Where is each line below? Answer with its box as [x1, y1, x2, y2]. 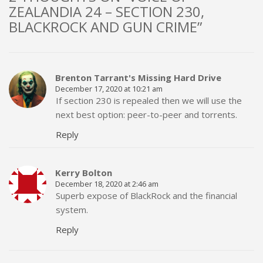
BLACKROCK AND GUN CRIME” [9, 17, 202, 36]
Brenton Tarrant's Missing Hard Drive [55, 72, 221, 83]
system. [56, 204, 88, 215]
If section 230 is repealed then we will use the [56, 95, 242, 106]
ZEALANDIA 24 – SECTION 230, [9, 2, 204, 21]
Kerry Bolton [55, 167, 112, 178]
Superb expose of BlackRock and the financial [56, 190, 237, 201]
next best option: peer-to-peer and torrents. [56, 109, 237, 120]
